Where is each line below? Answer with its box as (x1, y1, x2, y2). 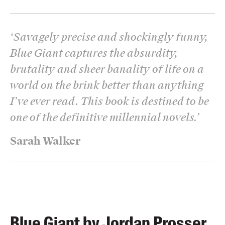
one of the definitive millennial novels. (10, 110, 196, 125)
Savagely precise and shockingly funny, (14, 30, 208, 44)
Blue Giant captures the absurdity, (10, 46, 178, 60)
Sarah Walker (10, 134, 80, 148)
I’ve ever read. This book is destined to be (10, 94, 209, 108)
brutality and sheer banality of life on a (10, 62, 204, 76)
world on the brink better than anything (10, 78, 204, 92)
